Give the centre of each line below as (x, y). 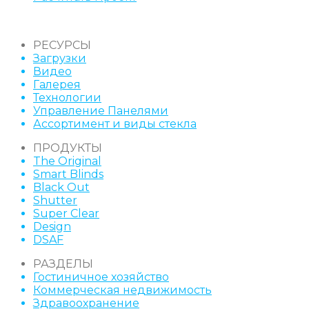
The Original (67, 161)
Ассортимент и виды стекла (115, 123)
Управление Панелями (101, 110)
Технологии (67, 97)
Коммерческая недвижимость (122, 290)
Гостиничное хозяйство (101, 277)
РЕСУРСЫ (62, 45)
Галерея (57, 84)
